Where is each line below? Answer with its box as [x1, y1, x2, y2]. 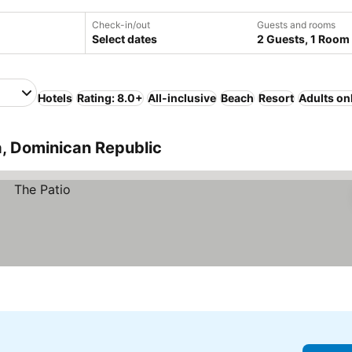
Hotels [38, 91, 72, 104]
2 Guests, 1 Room [257, 32, 350, 46]
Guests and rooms [257, 19, 335, 31]
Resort [258, 91, 294, 104]
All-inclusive [148, 91, 216, 104]
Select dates [92, 32, 157, 46]
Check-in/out [92, 19, 150, 31]
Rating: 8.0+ [77, 91, 143, 104]
